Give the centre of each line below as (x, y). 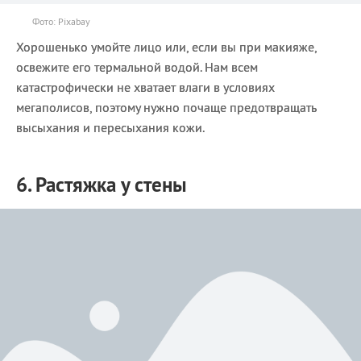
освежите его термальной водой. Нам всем (137, 67)
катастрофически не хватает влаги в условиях (145, 87)
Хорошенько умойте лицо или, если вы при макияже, (166, 47)
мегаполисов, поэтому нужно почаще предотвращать (166, 108)
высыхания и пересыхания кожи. (110, 128)
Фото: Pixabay (61, 22)
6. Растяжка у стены (102, 185)
